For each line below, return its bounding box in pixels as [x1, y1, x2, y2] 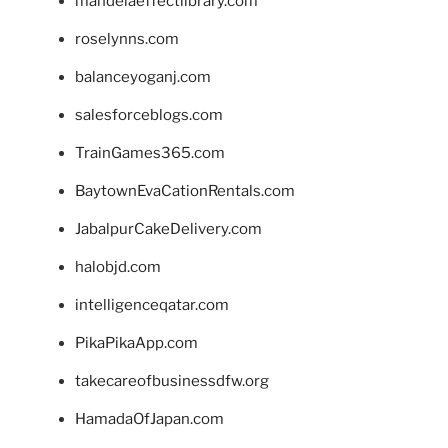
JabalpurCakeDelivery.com [75, 219, 262, 238]
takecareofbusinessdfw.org [75, 371, 269, 390]
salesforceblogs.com [75, 105, 223, 124]
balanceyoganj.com [75, 67, 211, 86]
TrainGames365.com [75, 143, 225, 162]
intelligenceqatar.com [75, 295, 229, 314]
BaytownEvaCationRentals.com [75, 181, 295, 200]
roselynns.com [75, 29, 179, 48]
